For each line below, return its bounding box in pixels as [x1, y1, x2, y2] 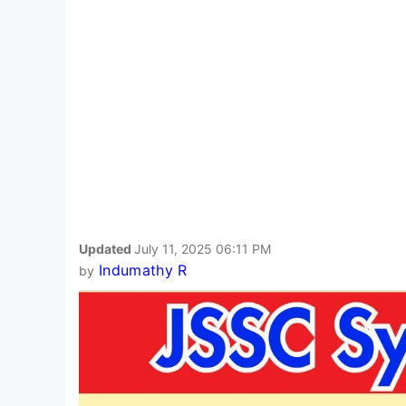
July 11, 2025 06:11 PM [134, 240, 271, 256]
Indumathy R [98, 260, 188, 279]
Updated [79, 240, 134, 256]
